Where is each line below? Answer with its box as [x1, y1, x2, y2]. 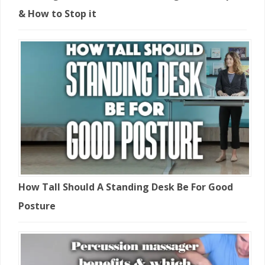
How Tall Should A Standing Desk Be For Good [18, 180, 233, 194]
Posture [18, 199, 56, 213]
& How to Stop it [18, 7, 96, 21]
